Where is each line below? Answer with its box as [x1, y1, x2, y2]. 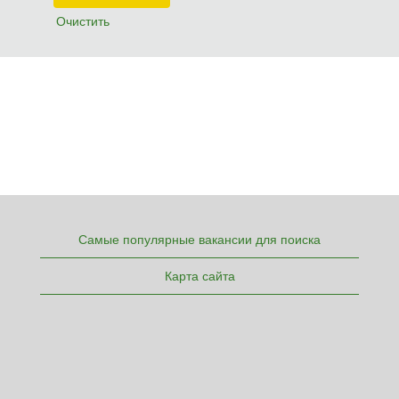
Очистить [56, 14, 110, 28]
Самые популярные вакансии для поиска [78, 232, 321, 247]
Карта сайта [164, 269, 235, 283]
